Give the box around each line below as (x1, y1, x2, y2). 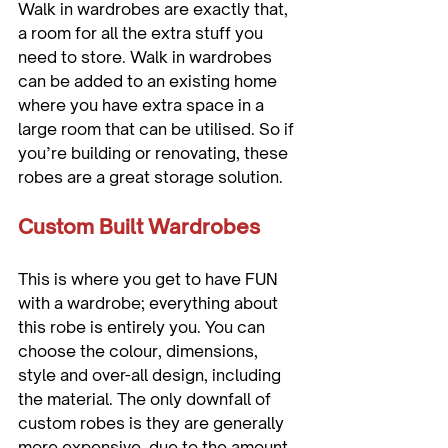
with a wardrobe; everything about (18, 293, 282, 314)
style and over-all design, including (18, 365, 285, 386)
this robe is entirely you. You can (18, 317, 269, 338)
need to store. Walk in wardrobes (18, 47, 276, 68)
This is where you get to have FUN (18, 269, 282, 290)
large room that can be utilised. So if (18, 119, 298, 140)
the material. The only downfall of (18, 389, 275, 410)
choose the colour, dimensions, (18, 341, 262, 362)
